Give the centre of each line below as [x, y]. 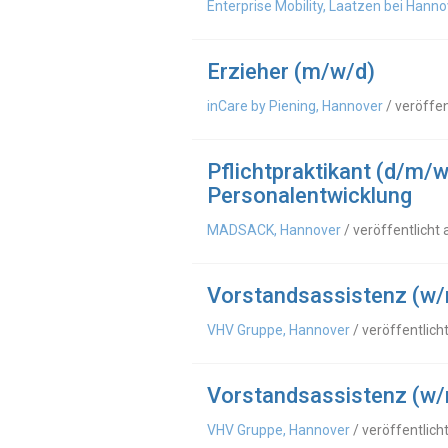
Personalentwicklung [309, 195]
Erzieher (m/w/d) [291, 71]
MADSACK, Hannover [274, 229]
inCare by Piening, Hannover [295, 105]
